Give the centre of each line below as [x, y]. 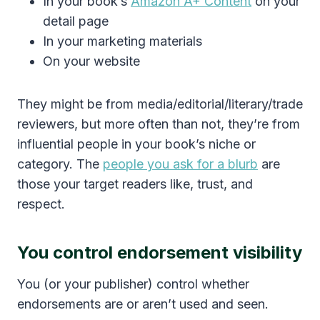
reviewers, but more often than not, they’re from [159, 124]
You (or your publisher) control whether [133, 284]
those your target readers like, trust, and [135, 184]
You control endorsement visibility [160, 253]
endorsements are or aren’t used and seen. [143, 304]
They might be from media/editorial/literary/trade [160, 104]
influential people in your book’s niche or [136, 144]
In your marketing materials [122, 41]
